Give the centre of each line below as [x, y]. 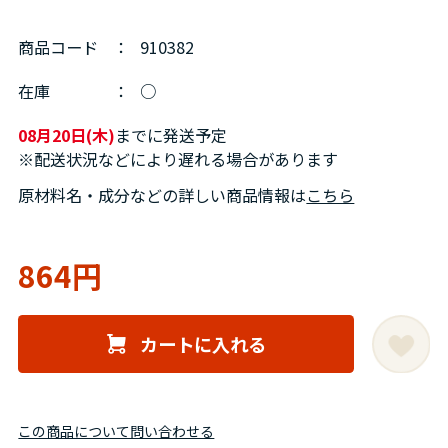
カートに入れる [202, 343]
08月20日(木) [67, 134]
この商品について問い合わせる [116, 430]
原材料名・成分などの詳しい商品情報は [162, 195]
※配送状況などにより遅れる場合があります [178, 158]
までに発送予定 [171, 134]
